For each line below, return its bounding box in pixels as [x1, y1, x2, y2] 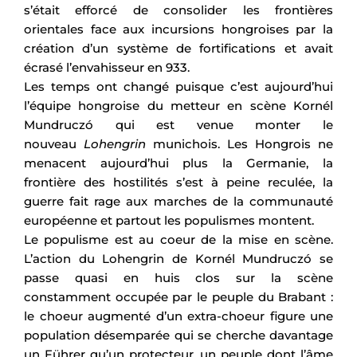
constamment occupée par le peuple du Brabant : [24, 288, 333, 304]
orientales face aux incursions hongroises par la [24, 21, 333, 37]
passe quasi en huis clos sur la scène [24, 269, 333, 285]
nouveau [24, 135, 84, 151]
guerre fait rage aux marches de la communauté [24, 193, 333, 209]
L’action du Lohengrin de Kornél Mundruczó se [24, 250, 333, 266]
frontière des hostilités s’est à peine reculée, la [24, 174, 333, 190]
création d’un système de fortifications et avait [24, 40, 333, 56]
